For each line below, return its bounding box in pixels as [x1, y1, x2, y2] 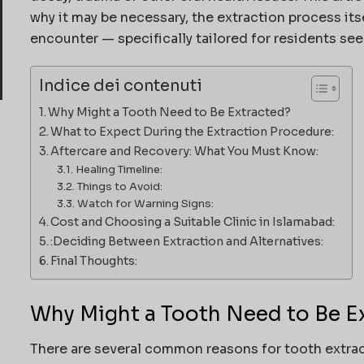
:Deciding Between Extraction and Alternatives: [50, 234, 324, 249]
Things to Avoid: [76, 180, 162, 194]
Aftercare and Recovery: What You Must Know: [50, 144, 319, 159]
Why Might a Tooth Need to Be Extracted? [48, 105, 292, 120]
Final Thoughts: [50, 253, 138, 269]
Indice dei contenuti [38, 76, 202, 97]
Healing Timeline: [75, 162, 162, 177]
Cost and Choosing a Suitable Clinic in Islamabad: [50, 214, 336, 230]
